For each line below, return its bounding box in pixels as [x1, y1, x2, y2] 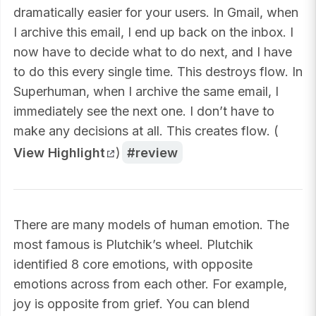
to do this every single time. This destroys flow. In [13, 63, 303, 79]
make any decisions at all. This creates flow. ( [13, 123, 279, 138]
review [135, 145, 178, 160]
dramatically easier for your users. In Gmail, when [13, 4, 298, 20]
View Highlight [13, 145, 105, 160]
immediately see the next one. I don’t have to [13, 103, 274, 119]
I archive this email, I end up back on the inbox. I [13, 24, 293, 39]
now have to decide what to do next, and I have [13, 44, 292, 59]
